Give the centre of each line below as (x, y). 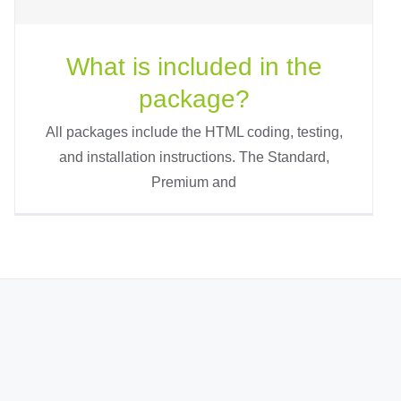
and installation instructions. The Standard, (194, 157)
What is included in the (194, 66)
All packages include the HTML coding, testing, (194, 132)
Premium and (194, 182)
